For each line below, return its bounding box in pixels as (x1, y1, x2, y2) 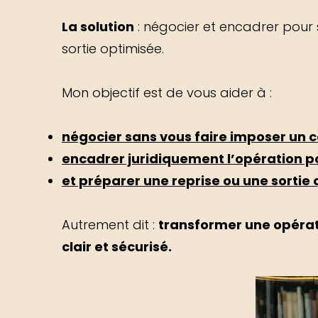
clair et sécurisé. (62, 238, 172, 256)
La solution (62, 18, 134, 35)
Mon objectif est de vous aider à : (62, 84, 272, 102)
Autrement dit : (62, 216, 158, 234)
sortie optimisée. (62, 40, 164, 57)
